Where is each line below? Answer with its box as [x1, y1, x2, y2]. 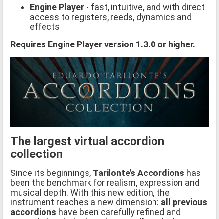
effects [30, 21, 60, 32]
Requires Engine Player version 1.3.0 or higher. [10, 39, 195, 49]
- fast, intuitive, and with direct [84, 1, 205, 12]
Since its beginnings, [10, 167, 93, 178]
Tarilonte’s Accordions [93, 167, 184, 178]
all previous [161, 197, 207, 207]
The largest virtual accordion [10, 134, 164, 148]
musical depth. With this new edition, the [10, 187, 170, 197]
